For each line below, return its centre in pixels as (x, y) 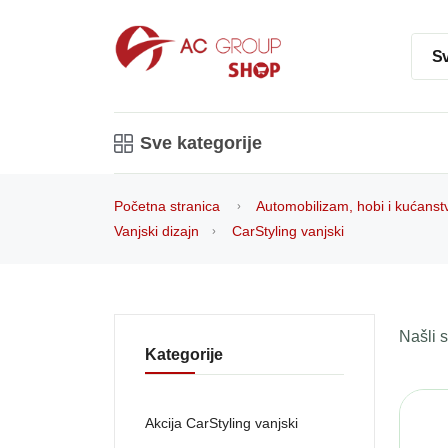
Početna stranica (167, 206)
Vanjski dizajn (156, 231)
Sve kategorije (201, 143)
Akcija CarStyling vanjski (221, 423)
